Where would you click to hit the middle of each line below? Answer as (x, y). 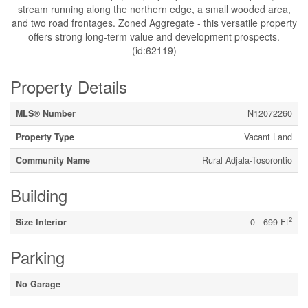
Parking (37, 257)
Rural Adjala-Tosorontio (247, 160)
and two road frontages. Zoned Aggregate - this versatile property (154, 23)
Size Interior (41, 222)
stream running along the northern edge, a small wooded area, (154, 9)
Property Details (69, 86)
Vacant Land (268, 137)
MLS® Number (46, 113)
